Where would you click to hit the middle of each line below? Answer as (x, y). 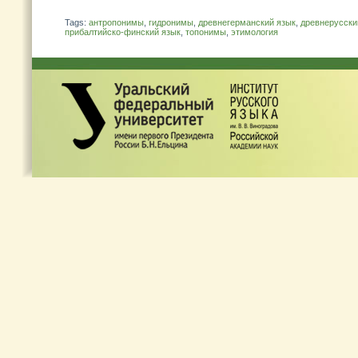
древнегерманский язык (247, 22)
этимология (255, 32)
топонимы (206, 32)
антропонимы (116, 22)
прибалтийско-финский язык (123, 32)
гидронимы (171, 22)
